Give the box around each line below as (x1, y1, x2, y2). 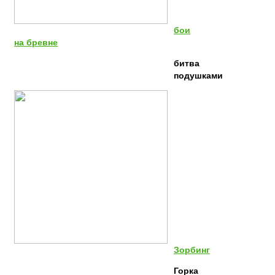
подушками (174, 71, 223, 81)
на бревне (14, 37, 58, 48)
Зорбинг (174, 245, 210, 255)
